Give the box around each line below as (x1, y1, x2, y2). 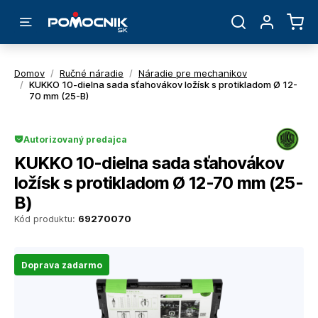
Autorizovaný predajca (23, 133, 127, 145)
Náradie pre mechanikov (138, 67, 247, 79)
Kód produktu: (14, 213, 78, 224)
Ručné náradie (60, 67, 124, 79)
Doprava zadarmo (21, 259, 102, 270)
